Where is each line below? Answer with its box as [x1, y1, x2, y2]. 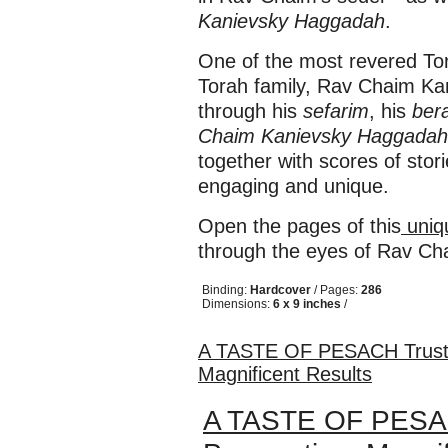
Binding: [202, 283, 250, 297]
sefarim [303, 100, 369, 122]
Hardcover [250, 283, 311, 297]
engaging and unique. [198, 175, 389, 197]
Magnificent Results [198, 363, 372, 385]
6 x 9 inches [273, 297, 341, 311]
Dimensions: [202, 297, 273, 311]
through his [198, 100, 303, 122]
